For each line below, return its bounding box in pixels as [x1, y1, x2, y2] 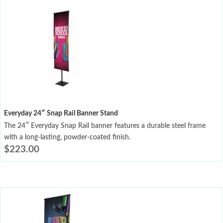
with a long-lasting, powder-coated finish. [4, 133, 130, 141]
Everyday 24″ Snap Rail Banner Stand [4, 110, 118, 117]
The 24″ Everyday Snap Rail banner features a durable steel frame [4, 122, 206, 129]
